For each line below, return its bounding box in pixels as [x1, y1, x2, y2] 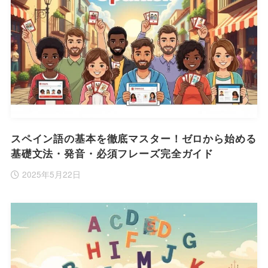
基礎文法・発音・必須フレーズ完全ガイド [10, 146, 214, 161]
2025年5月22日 [22, 168, 81, 181]
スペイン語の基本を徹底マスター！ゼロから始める [10, 131, 257, 146]
